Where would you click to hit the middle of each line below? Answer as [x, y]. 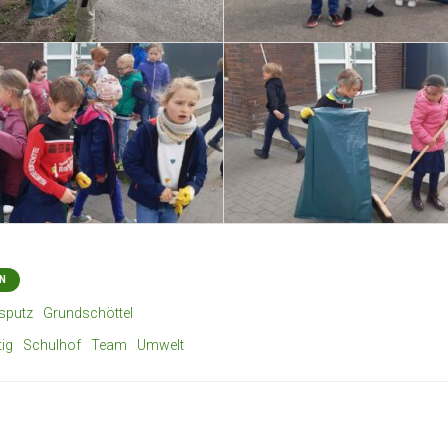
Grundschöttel [88, 312]
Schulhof [52, 344]
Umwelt [160, 344]
